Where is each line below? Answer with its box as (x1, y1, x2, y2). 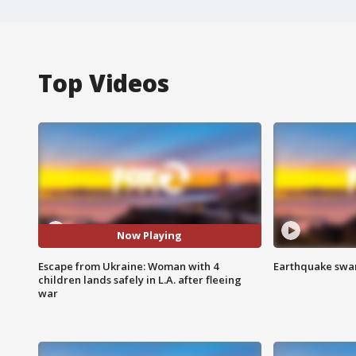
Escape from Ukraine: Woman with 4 (38, 258, 219, 273)
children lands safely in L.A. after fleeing (38, 272, 242, 287)
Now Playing (117, 228, 183, 243)
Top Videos (38, 66, 169, 99)
